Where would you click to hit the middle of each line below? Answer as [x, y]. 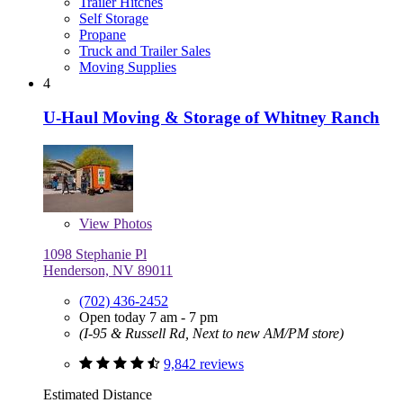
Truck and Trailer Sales [145, 50]
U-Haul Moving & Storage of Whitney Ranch [211, 118]
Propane [103, 34]
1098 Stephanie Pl [95, 255]
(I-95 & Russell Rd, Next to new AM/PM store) [211, 334]
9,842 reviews [204, 364]
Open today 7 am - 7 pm [148, 318]
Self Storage [114, 18]
